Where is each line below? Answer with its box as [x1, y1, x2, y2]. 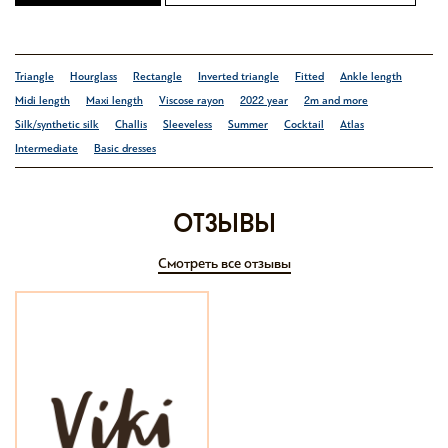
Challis [115, 118, 147, 131]
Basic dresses [94, 142, 156, 155]
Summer [228, 118, 268, 131]
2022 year [240, 94, 288, 107]
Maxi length [86, 94, 143, 107]
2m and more [304, 94, 368, 107]
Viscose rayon [159, 94, 224, 107]
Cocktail [284, 118, 324, 131]
